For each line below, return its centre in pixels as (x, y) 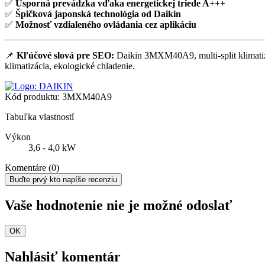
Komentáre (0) (32, 167)
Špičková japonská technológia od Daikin (98, 14)
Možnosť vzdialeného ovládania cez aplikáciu (106, 24)
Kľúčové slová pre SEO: (65, 55)
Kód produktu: (32, 96)
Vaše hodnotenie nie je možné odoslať (119, 205)
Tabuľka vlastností (39, 117)
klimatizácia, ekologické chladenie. (70, 66)
